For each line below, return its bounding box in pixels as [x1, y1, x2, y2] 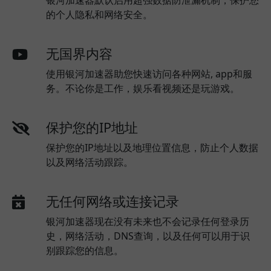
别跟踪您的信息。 [46, 244, 123, 257]
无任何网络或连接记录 [46, 192, 179, 210]
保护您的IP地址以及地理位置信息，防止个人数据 [46, 141, 258, 154]
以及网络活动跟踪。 [46, 155, 133, 169]
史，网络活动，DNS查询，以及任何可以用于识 [46, 229, 250, 243]
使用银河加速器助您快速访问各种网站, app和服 [46, 67, 252, 80]
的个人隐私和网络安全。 [46, 8, 152, 21]
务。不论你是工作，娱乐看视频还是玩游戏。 [46, 82, 240, 95]
